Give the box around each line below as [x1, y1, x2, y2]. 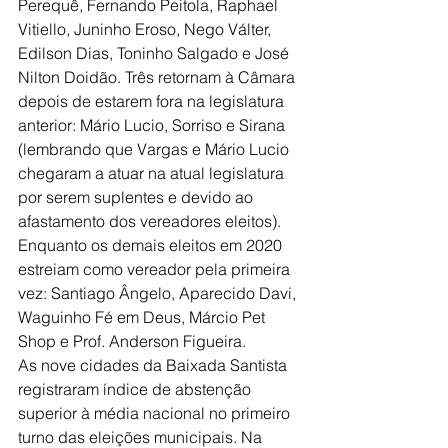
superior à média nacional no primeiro [18, 403, 294, 423]
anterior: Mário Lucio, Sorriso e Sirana [18, 115, 289, 135]
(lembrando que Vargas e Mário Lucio [18, 139, 293, 159]
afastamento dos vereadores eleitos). [18, 211, 285, 231]
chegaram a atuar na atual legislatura [18, 163, 288, 183]
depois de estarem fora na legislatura [18, 91, 288, 111]
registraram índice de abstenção [18, 379, 255, 399]
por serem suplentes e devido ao [18, 187, 257, 207]
